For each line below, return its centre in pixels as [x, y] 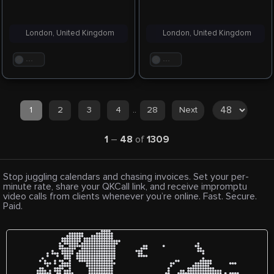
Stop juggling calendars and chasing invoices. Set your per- [126, 177]
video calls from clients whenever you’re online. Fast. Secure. [130, 197]
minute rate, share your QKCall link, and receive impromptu [125, 187]
